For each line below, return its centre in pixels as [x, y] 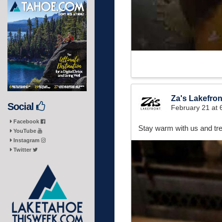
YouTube [26, 131]
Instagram [27, 140]
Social [22, 107]
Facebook [27, 121]
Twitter [23, 150]
